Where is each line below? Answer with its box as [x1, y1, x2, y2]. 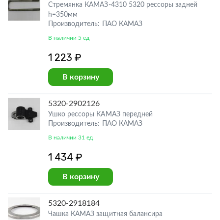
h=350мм [48, 11, 78, 18]
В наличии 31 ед [48, 135, 93, 140]
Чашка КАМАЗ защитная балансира [48, 211, 163, 218]
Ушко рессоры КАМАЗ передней [48, 111, 153, 118]
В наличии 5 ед [48, 35, 90, 41]
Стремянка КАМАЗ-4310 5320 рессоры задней [48, 1, 198, 8]
